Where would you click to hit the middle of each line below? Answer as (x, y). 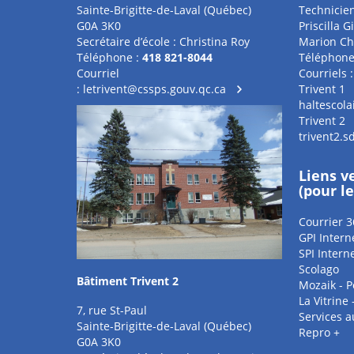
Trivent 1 (322, 89)
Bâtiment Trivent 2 (128, 281)
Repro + (319, 332)
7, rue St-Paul (112, 310)
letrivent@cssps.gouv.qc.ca (154, 89)
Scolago (318, 269)
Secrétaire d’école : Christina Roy (163, 41)
